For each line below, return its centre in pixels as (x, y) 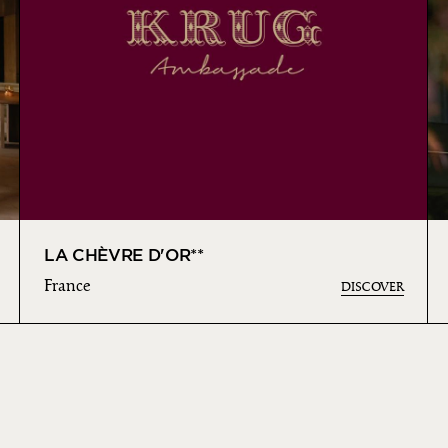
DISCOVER (372, 288)
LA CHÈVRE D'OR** (124, 255)
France (67, 286)
